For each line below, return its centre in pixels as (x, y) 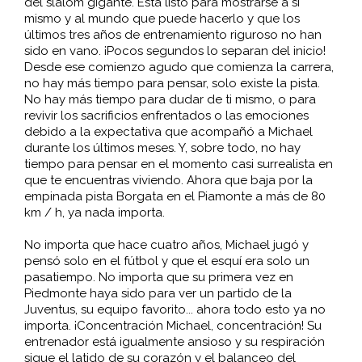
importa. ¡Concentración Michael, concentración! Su (173, 326)
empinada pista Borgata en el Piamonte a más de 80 (175, 197)
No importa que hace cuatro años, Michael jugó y (166, 245)
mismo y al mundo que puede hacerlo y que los (162, 19)
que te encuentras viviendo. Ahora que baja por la (168, 181)
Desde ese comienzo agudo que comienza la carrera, (179, 67)
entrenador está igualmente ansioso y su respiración (174, 342)
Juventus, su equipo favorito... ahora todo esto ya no (175, 310)
